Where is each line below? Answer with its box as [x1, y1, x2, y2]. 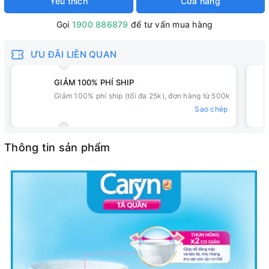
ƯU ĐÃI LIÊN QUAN [31, 49, 116, 60]
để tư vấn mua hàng [128, 19, 213, 29]
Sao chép [195, 104, 228, 113]
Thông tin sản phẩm [4, 141, 110, 154]
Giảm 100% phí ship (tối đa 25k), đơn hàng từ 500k [54, 91, 231, 100]
